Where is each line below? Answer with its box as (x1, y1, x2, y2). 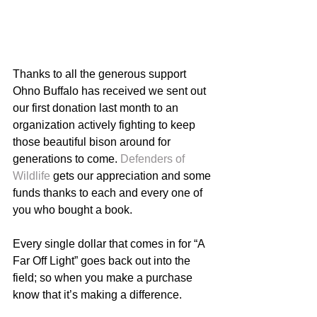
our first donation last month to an (13, 102, 181, 115)
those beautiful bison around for (13, 136, 173, 149)
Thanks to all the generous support (13, 68, 189, 81)
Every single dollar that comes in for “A (13, 238, 207, 250)
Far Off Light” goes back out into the (13, 255, 193, 267)
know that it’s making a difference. (13, 289, 185, 301)
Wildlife (13, 170, 50, 183)
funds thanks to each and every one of (13, 187, 205, 200)
